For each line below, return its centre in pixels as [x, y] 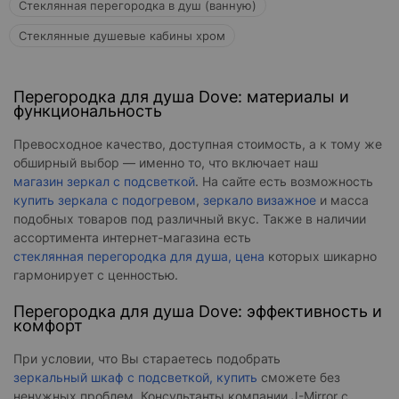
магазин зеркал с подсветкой [104, 182]
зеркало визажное [260, 200]
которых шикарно [321, 256]
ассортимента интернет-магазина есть [132, 238]
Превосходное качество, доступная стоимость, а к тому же [198, 144]
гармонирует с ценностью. [96, 275]
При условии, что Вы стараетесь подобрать [147, 359]
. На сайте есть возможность [284, 182]
